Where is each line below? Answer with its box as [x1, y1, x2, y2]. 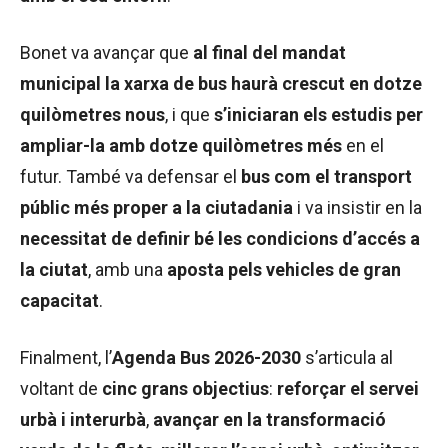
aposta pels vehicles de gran [167, 259, 401, 281]
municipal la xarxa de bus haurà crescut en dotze [20, 73, 422, 95]
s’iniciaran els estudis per [214, 104, 423, 126]
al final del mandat [193, 42, 346, 64]
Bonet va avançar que [20, 42, 193, 64]
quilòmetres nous [20, 104, 165, 126]
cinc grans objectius [102, 378, 269, 400]
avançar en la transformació [153, 409, 386, 431]
